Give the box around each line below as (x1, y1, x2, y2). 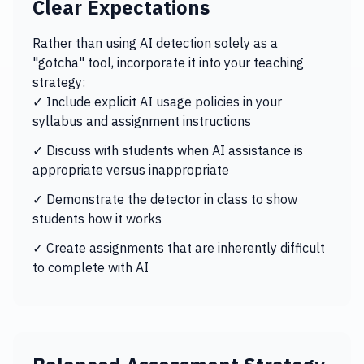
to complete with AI (32, 259, 149, 275)
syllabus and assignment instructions (32, 113, 251, 129)
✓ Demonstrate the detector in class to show (32, 191, 297, 207)
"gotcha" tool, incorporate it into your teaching (32, 54, 304, 71)
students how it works (32, 210, 162, 227)
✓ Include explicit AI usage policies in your (32, 93, 282, 110)
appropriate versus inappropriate (32, 162, 229, 178)
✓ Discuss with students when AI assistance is (32, 142, 303, 158)
